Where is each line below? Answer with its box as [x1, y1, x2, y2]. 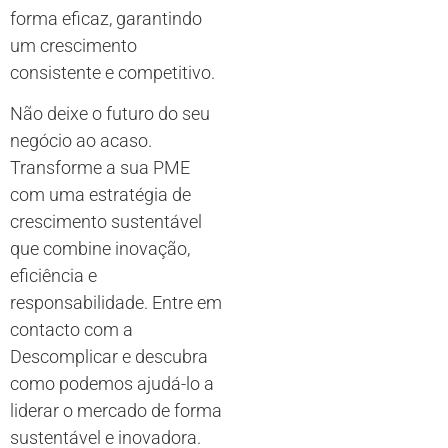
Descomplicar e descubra [10, 346, 208, 368]
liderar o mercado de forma [10, 400, 222, 422]
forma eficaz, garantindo [10, 8, 202, 29]
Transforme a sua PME [10, 157, 190, 179]
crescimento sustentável [10, 211, 202, 233]
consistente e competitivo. [10, 62, 215, 83]
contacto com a [10, 319, 133, 341]
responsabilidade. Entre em [10, 292, 222, 314]
